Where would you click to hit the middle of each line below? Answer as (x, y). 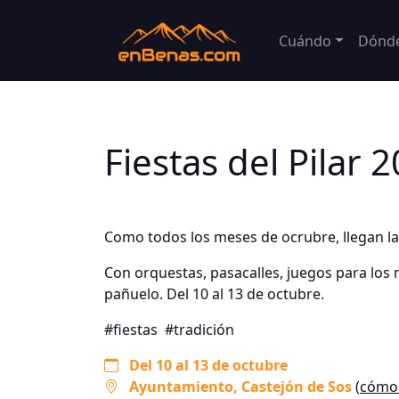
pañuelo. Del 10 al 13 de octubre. (214, 294)
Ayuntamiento (181, 387)
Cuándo (305, 41)
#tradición (199, 330)
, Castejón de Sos (294, 387)
